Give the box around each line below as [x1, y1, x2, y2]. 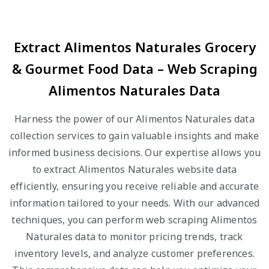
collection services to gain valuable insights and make [10, 129, 259, 142]
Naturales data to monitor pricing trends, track [26, 230, 243, 243]
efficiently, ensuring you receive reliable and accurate [10, 180, 259, 193]
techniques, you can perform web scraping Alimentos [11, 213, 258, 226]
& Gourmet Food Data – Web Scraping [11, 59, 258, 77]
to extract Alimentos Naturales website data [32, 163, 237, 176]
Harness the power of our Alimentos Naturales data [14, 112, 255, 125]
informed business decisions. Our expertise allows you [8, 146, 261, 159]
